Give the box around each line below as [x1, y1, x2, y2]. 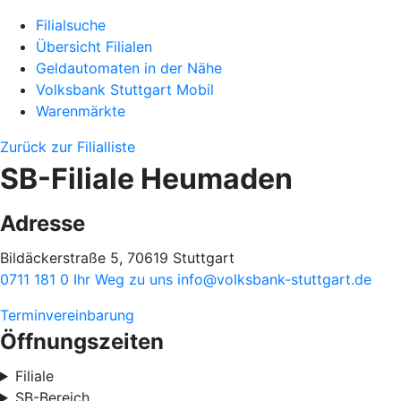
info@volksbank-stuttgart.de [177, 270, 371, 288]
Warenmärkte [36, 102, 125, 120]
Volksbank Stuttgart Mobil [36, 81, 214, 98]
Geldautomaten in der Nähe [36, 59, 222, 77]
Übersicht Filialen [36, 38, 152, 55]
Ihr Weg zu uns [73, 270, 177, 288]
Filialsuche [36, 16, 106, 34]
